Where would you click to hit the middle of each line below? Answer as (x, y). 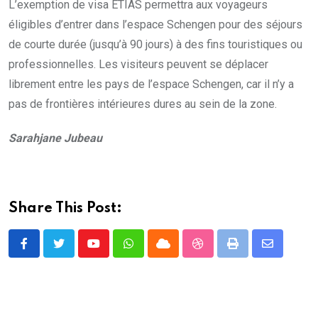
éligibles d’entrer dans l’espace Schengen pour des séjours (155, 24)
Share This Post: (65, 208)
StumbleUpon (230, 252)
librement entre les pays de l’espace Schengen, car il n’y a (151, 84)
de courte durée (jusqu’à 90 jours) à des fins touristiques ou (155, 44)
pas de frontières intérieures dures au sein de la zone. (143, 104)
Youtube (113, 252)
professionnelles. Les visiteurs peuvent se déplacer (138, 64)
